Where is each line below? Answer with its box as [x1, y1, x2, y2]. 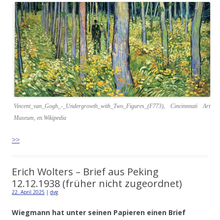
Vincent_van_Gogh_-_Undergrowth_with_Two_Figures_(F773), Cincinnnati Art [14, 102, 210, 110]
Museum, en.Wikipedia [14, 114, 66, 121]
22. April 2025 [12, 188, 45, 195]
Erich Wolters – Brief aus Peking [12, 165, 159, 178]
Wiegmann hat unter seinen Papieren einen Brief [12, 207, 186, 217]
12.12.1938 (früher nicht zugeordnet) [12, 176, 182, 190]
